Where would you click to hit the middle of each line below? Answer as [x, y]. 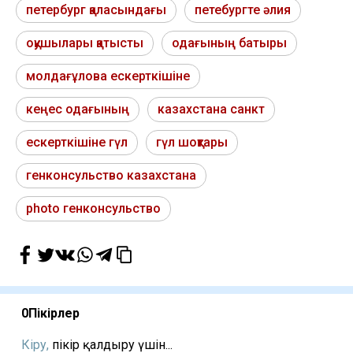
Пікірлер [54, 314]
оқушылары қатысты [85, 43]
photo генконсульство [93, 209]
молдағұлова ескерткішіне [108, 76]
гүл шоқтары [192, 143]
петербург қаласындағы [96, 10]
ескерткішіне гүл [77, 143]
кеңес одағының [78, 110]
